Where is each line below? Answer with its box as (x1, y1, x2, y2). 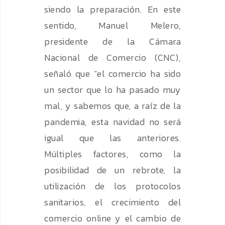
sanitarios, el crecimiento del (44, 195, 181, 209)
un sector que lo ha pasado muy (44, 83, 181, 97)
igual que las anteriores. (44, 131, 181, 145)
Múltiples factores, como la (44, 147, 181, 161)
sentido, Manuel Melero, (44, 19, 181, 33)
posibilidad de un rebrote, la (44, 163, 181, 177)
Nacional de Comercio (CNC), (44, 51, 181, 65)
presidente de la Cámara (44, 35, 181, 49)
